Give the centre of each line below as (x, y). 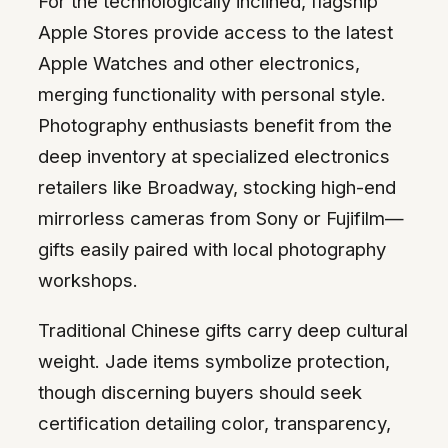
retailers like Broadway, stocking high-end (217, 187)
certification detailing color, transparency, (214, 422)
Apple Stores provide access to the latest (215, 32)
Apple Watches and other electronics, (199, 63)
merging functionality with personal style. (212, 94)
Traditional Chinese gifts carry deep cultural (223, 329)
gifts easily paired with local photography (212, 249)
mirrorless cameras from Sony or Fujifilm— (221, 218)
